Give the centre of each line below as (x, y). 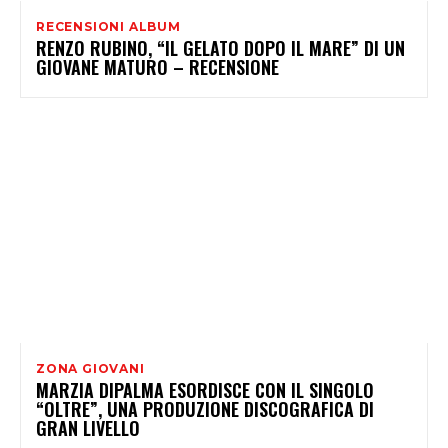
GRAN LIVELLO (88, 427)
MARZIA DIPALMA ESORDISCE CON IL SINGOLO (205, 389)
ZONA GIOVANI (90, 368)
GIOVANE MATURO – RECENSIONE (157, 66)
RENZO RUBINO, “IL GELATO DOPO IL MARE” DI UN (220, 47)
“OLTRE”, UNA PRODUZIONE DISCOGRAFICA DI (205, 408)
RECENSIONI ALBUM (108, 26)
